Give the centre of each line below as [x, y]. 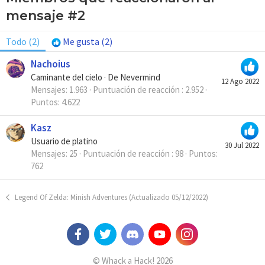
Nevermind [140, 77]
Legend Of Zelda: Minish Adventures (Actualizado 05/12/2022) [111, 198]
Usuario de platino [64, 141]
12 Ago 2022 [240, 82]
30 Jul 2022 [242, 146]
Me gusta [81, 41]
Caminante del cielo [67, 77]
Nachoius [51, 64]
